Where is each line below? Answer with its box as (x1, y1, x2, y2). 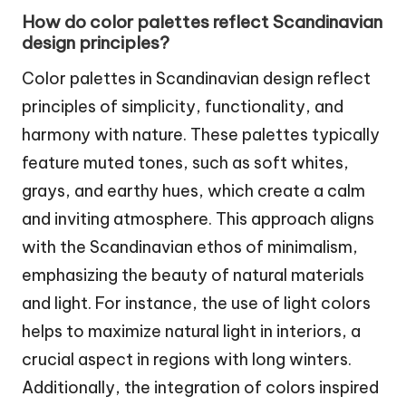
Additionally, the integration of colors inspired (22, 376, 379, 398)
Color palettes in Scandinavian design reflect (22, 67, 371, 89)
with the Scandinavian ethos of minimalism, (22, 236, 358, 257)
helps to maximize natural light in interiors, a (22, 320, 361, 342)
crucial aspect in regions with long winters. (22, 348, 352, 370)
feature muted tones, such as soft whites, (22, 151, 349, 173)
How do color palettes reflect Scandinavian (22, 10, 382, 33)
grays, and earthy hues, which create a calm (22, 179, 365, 201)
